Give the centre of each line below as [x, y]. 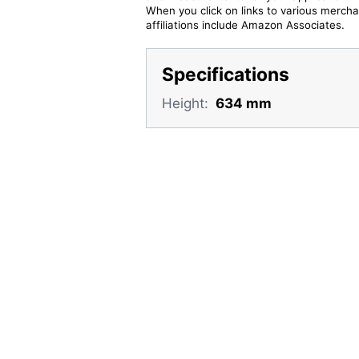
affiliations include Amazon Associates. [245, 24]
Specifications [225, 75]
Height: [185, 103]
